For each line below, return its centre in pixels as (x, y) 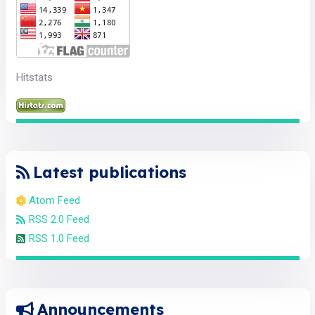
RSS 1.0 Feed (59, 239)
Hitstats (34, 78)
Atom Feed (54, 201)
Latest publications (109, 173)
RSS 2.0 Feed (59, 220)
